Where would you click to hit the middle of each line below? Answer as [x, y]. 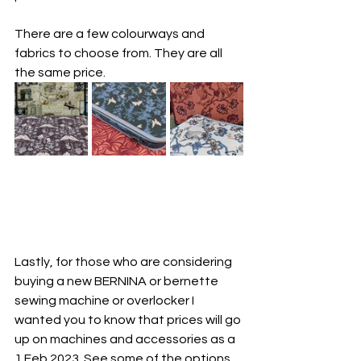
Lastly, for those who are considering [124, 262]
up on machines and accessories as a [126, 340]
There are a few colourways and [111, 34]
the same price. [60, 73]
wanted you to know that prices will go [129, 320]
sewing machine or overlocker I [106, 301]
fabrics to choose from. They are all [120, 54]
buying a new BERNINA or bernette [118, 282]
